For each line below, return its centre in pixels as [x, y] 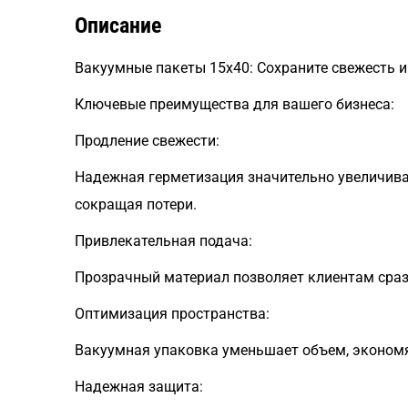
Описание [118, 25]
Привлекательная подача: [163, 241]
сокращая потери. [136, 204]
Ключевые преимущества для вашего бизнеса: [235, 104]
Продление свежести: [147, 141]
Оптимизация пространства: [172, 314]
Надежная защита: [139, 387]
